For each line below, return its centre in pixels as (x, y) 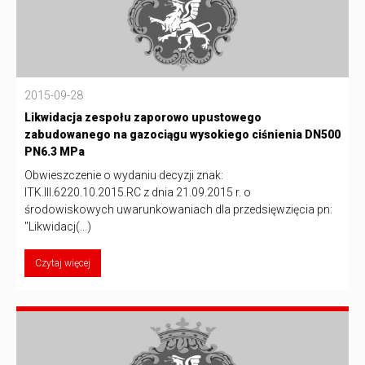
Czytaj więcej (63, 264)
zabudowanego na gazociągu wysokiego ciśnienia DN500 (182, 134)
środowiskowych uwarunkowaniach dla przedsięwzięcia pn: (178, 209)
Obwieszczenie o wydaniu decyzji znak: (124, 175)
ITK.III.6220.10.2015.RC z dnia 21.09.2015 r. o (138, 192)
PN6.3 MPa (55, 151)
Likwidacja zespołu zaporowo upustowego (143, 117)
